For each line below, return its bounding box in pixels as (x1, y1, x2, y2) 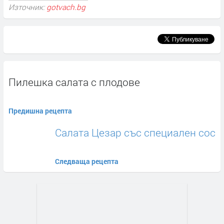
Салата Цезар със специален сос (55, 125, 215, 140)
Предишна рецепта (8, 106, 72, 116)
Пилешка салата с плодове (8, 75, 140, 89)
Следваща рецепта (55, 156, 118, 166)
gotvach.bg (46, 2, 85, 12)
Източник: (8, 2, 46, 12)
